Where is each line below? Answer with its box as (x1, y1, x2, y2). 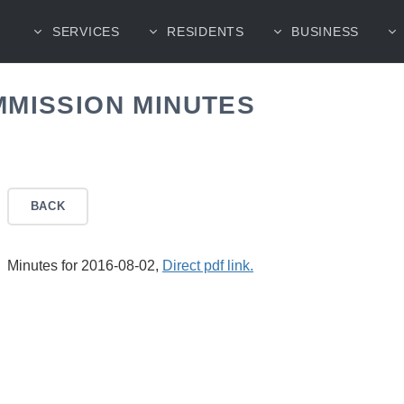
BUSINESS (291, 23, 360, 39)
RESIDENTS (167, 23, 244, 39)
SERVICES (52, 23, 120, 39)
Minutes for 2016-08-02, (7, 257, 162, 273)
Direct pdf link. (162, 257, 253, 273)
